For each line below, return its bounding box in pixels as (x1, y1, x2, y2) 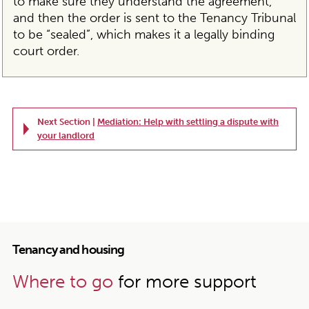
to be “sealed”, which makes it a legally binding (12, 28, 275, 42)
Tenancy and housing (12, 243, 125, 257)
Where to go (12, 270, 113, 292)
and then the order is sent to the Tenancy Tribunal (12, 11, 296, 26)
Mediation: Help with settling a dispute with (97, 117, 279, 127)
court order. (12, 44, 79, 59)
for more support (112, 270, 257, 292)
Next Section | (37, 117, 97, 127)
